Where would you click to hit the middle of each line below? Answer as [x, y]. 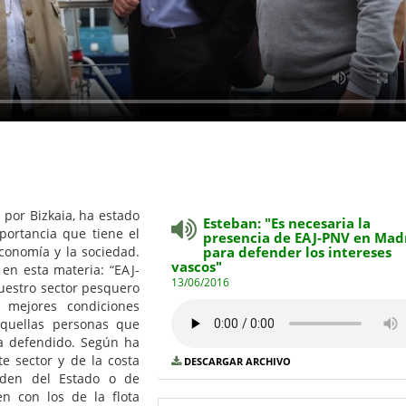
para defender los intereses [297, 252]
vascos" [197, 267]
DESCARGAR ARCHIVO [237, 362]
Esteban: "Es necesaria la [287, 223]
